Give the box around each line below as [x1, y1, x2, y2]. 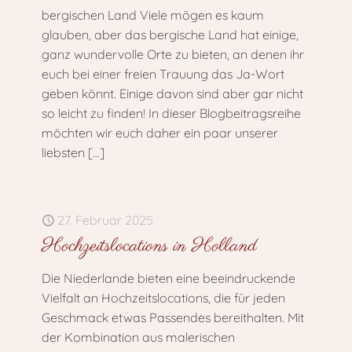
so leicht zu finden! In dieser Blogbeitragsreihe [42, 105, 301, 121]
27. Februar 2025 [57, 212, 153, 228]
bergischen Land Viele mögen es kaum [42, 7, 264, 23]
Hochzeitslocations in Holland [42, 233, 257, 259]
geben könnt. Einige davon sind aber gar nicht [42, 86, 303, 101]
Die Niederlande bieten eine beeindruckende [42, 270, 295, 286]
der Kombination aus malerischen [42, 329, 235, 345]
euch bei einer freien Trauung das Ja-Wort [42, 66, 284, 82]
